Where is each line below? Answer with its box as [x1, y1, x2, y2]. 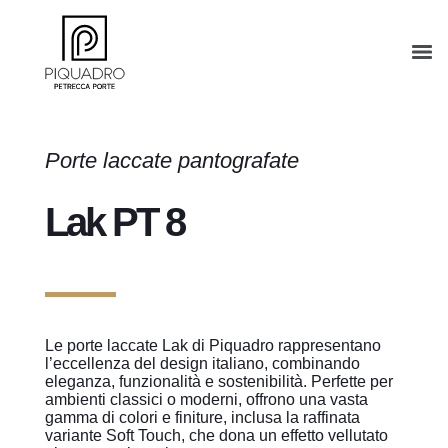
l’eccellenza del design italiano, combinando [44, 355, 360, 372]
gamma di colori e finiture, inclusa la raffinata [44, 409, 360, 426]
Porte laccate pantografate [44, 148, 299, 173]
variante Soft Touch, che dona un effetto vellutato [44, 427, 388, 444]
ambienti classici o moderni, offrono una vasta [44, 391, 368, 408]
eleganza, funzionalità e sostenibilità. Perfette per [44, 373, 393, 390]
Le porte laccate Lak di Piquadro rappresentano [44, 337, 381, 354]
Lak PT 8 [44, 200, 184, 244]
